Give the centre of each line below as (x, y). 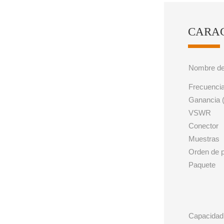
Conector (204, 125)
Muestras (204, 138)
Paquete (202, 164)
